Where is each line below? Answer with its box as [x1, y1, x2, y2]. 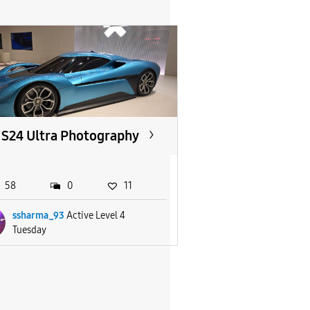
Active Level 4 [66, 209, 125, 221]
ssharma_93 [12, 209, 64, 221]
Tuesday [12, 224, 46, 236]
